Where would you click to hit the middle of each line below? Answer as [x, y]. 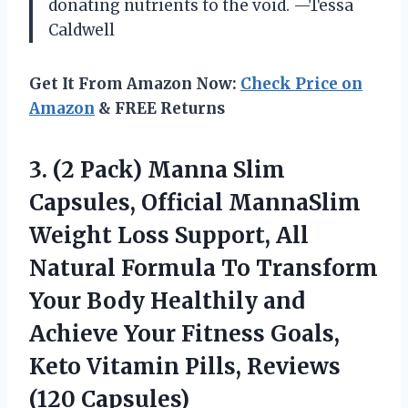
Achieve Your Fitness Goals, [184, 334]
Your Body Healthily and [167, 301]
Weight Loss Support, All [169, 236]
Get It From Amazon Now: [135, 84]
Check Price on [301, 84]
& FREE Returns [160, 109]
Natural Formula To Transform [204, 269]
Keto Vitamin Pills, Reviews [185, 367]
